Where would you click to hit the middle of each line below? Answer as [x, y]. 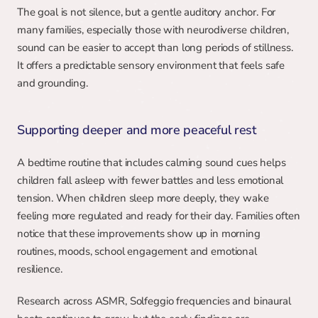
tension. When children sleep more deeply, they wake [143, 198]
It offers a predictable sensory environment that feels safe [151, 65]
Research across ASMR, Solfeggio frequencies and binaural [154, 301]
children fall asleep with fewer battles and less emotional [150, 180]
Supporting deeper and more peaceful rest [137, 130]
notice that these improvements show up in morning [139, 234]
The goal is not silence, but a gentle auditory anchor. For [147, 12]
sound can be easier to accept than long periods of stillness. [155, 48]
